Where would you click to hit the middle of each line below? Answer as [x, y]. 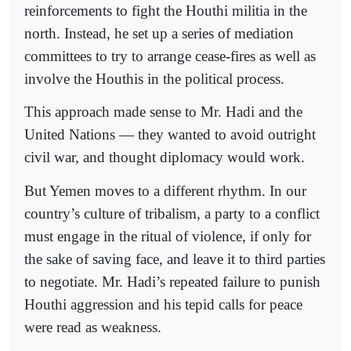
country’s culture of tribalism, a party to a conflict [172, 213]
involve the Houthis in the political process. [154, 78]
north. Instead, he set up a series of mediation [159, 33]
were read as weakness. [93, 327]
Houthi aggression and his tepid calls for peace [163, 304]
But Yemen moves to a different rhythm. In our [165, 190]
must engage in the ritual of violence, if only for [168, 236]
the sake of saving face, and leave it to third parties [175, 259]
